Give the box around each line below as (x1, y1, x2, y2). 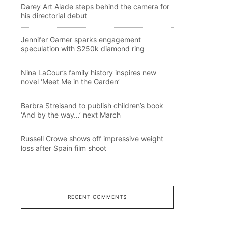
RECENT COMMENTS (67, 193, 127, 200)
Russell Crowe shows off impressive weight (21, 134, 163, 143)
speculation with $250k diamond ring (21, 44, 145, 53)
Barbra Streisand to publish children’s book (21, 101, 163, 110)
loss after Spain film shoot (21, 143, 106, 152)
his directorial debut (21, 11, 87, 20)
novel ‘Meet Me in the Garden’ (21, 77, 120, 86)
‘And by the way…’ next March (21, 110, 121, 119)
